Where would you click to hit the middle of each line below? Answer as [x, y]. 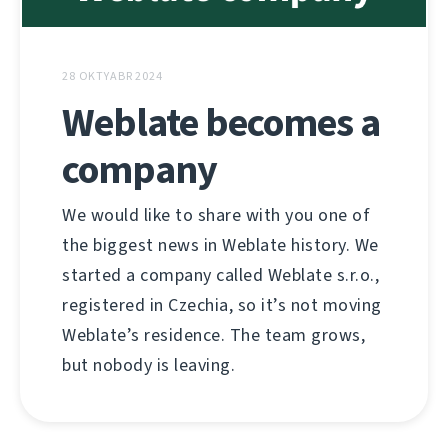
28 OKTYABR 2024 [112, 75]
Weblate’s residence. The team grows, [213, 334]
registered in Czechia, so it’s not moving [222, 304]
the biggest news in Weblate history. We [220, 244]
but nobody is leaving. [148, 364]
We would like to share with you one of [216, 214]
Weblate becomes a [221, 122]
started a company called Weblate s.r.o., [220, 274]
